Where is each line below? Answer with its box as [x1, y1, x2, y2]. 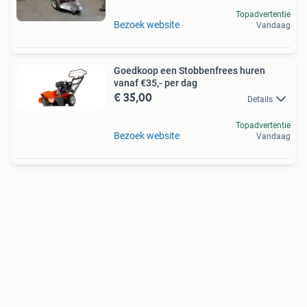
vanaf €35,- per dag [114, 77, 197, 89]
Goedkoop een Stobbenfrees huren [114, 65, 265, 77]
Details [247, 94, 273, 104]
